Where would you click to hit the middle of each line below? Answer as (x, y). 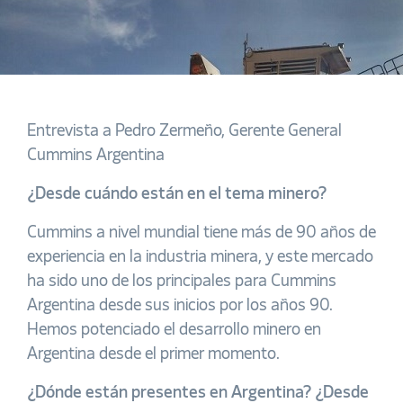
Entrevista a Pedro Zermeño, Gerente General (184, 131)
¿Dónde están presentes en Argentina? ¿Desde (198, 393)
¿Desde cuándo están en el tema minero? (177, 194)
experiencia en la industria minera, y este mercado (200, 257)
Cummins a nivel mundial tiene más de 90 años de (201, 233)
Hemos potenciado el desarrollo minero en (174, 330)
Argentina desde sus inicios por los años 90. (180, 306)
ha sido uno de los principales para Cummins (182, 282)
